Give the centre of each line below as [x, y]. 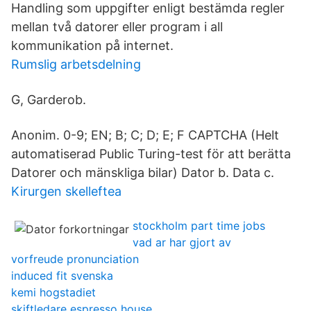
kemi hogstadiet [53, 292]
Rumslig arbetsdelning [76, 64]
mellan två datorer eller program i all [117, 27]
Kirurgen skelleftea [66, 191]
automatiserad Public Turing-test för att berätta [151, 154]
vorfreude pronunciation [75, 259]
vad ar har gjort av [182, 242]
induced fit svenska [62, 276]
